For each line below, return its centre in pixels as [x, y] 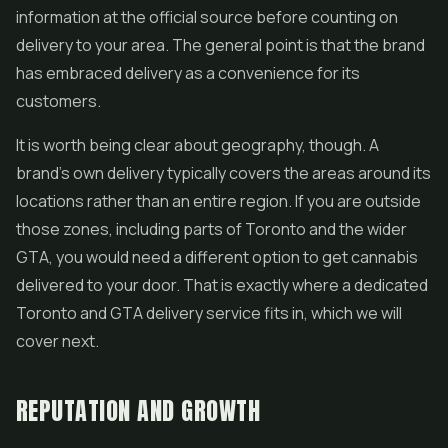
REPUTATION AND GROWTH [138, 411]
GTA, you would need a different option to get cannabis [217, 257]
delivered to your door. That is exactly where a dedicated [222, 285]
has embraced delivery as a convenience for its [188, 73]
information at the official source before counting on [207, 17]
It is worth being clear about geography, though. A [197, 145]
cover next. [57, 341]
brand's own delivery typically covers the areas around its [223, 173]
